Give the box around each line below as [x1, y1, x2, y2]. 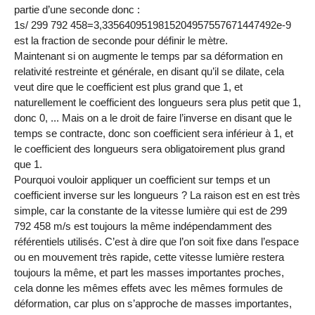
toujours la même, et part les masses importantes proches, [14, 266, 284, 279]
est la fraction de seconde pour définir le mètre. [14, 34, 228, 47]
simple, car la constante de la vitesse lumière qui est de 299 [14, 205, 287, 217]
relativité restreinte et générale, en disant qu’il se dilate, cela [14, 65, 284, 78]
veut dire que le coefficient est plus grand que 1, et [14, 81, 243, 94]
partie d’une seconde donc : [14, 4, 140, 16]
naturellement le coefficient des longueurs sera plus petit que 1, [14, 96, 301, 109]
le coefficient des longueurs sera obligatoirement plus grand [14, 143, 285, 155]
